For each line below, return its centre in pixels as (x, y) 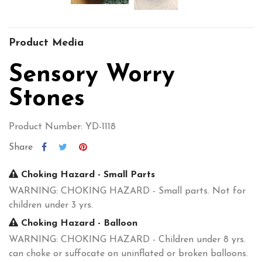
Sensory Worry (92, 75)
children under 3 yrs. (51, 205)
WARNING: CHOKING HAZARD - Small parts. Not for (127, 191)
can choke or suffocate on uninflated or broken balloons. (128, 254)
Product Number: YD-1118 (62, 127)
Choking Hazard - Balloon (78, 223)
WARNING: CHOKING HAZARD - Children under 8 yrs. (127, 239)
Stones (47, 99)
